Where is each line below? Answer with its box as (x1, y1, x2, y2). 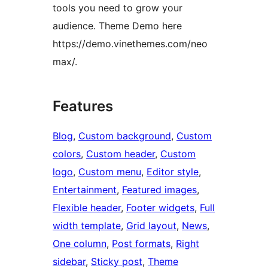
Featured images (122, 184, 197, 196)
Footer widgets (126, 202, 194, 214)
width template (53, 220, 121, 232)
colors (53, 148, 81, 160)
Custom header (86, 148, 155, 160)
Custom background (78, 130, 171, 142)
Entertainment (53, 184, 117, 196)
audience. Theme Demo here (53, 20, 182, 32)
